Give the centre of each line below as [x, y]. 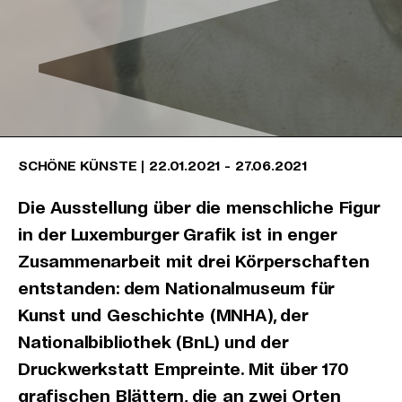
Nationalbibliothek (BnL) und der [153, 342]
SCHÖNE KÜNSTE [78, 166]
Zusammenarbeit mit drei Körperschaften [194, 262]
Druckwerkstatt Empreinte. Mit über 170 [183, 369]
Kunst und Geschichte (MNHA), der [163, 315]
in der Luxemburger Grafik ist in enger [177, 235]
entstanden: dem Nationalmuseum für [176, 288]
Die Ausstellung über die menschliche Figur [199, 208]
